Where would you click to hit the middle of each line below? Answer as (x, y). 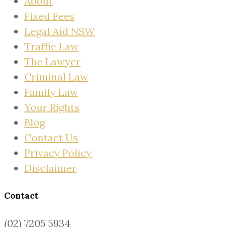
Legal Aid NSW (60, 31)
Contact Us (51, 137)
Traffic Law (51, 46)
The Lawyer (52, 61)
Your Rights (52, 107)
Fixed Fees (49, 16)
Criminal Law (56, 77)
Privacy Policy (58, 153)
